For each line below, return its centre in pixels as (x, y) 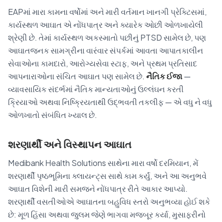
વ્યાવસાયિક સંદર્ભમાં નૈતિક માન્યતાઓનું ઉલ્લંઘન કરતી (96, 89)
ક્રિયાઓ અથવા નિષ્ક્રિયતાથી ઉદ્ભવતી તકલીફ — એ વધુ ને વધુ (110, 102)
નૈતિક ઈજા (164, 76)
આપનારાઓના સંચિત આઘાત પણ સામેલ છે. (77, 76)
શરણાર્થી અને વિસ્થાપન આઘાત (70, 144)
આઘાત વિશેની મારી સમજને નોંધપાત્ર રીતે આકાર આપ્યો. (98, 188)
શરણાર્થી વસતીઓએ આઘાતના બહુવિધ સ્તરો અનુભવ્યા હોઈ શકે (109, 201)
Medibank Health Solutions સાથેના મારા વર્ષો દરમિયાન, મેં (103, 163)
